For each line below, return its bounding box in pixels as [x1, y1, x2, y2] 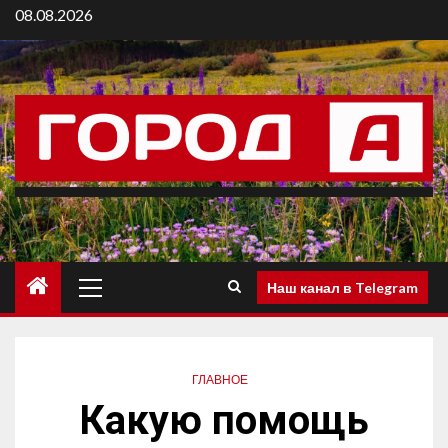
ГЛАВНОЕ [192, 372, 248, 388]
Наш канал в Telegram [267, 278, 418, 296]
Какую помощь [79, 397, 369, 445]
